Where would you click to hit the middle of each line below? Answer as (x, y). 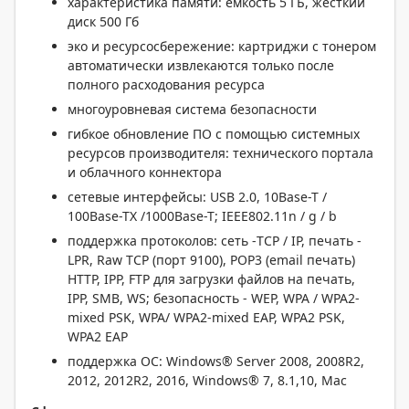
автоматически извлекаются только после (201, 65)
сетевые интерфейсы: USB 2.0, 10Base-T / (197, 197)
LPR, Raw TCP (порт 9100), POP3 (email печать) (211, 260)
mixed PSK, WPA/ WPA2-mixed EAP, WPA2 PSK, (206, 317)
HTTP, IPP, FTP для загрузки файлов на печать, (211, 279)
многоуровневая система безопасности (192, 109)
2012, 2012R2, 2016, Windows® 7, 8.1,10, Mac (207, 380)
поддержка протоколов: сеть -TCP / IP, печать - (215, 241)
